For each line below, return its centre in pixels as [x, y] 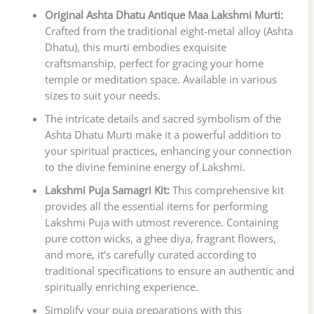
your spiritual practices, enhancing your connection [168, 151]
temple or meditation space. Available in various [161, 80]
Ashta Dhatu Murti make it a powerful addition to [163, 135]
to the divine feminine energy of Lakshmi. [145, 167]
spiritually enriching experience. [121, 287]
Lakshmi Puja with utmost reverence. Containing [161, 223]
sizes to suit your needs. [102, 96]
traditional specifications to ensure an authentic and [169, 271]
